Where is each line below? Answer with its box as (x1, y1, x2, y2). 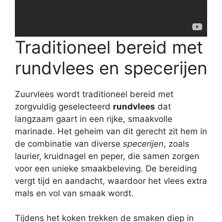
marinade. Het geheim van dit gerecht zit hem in (15, 126, 207, 136)
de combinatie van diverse (15, 138, 123, 149)
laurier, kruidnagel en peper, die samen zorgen (15, 151, 199, 161)
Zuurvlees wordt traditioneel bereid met (15, 89, 173, 99)
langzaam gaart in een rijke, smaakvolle (15, 113, 172, 124)
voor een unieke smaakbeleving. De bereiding (15, 163, 197, 173)
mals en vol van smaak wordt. (15, 188, 134, 198)
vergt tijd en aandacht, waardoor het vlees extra (15, 175, 207, 186)
